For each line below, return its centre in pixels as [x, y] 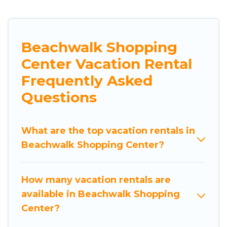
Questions [59, 97]
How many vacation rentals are [96, 180]
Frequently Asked [87, 80]
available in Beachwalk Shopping [101, 194]
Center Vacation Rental [107, 64]
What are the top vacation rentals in [108, 130]
